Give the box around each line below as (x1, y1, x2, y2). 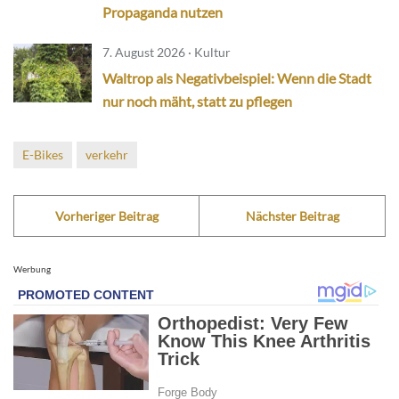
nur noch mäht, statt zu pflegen (102, 93, 292, 110)
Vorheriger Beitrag (54, 208, 159, 224)
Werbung (13, 264, 51, 275)
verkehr (85, 147, 128, 163)
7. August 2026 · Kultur (102, 45, 231, 61)
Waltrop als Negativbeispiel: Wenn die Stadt (102, 69, 371, 87)
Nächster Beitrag (245, 208, 339, 224)
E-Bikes (22, 147, 63, 163)
